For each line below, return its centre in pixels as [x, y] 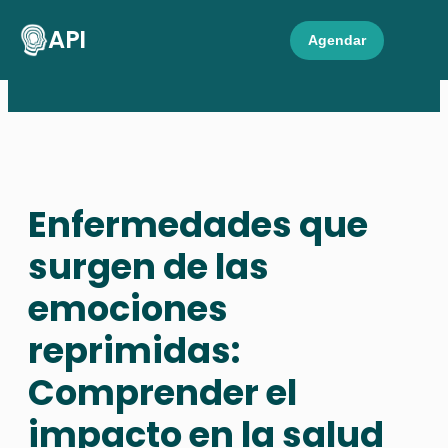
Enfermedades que [198, 224]
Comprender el [162, 392]
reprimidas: [134, 350]
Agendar [337, 39]
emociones [128, 308]
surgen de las [148, 266]
